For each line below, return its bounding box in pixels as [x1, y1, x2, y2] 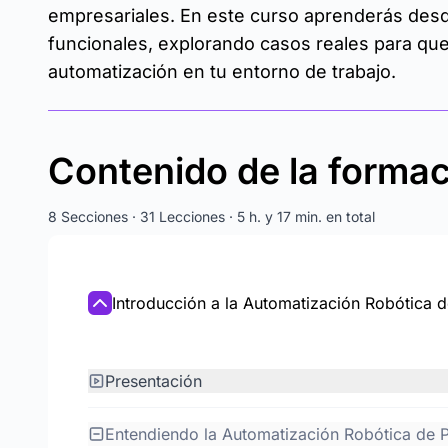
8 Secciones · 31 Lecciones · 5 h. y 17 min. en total [48, 208, 375, 225]
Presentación [105, 371, 202, 391]
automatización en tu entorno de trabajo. [48, 61, 396, 82]
